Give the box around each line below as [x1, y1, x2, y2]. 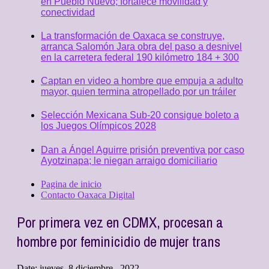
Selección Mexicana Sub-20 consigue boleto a [41, 110, 239, 121]
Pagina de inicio [41, 178, 101, 189]
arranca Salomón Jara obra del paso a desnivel [41, 41, 242, 52]
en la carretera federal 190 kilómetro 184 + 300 [41, 52, 239, 62]
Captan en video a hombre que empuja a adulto [41, 76, 243, 86]
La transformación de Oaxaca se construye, [41, 30, 225, 41]
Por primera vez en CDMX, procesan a [17, 212, 223, 232]
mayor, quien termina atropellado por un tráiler [41, 86, 236, 97]
